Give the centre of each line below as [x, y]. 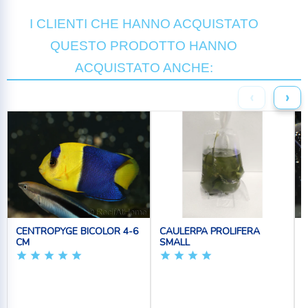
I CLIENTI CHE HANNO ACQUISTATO [144, 23]
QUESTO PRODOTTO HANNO [144, 45]
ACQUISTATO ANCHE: [144, 67]
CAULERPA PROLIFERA [210, 231]
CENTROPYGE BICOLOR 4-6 [77, 231]
